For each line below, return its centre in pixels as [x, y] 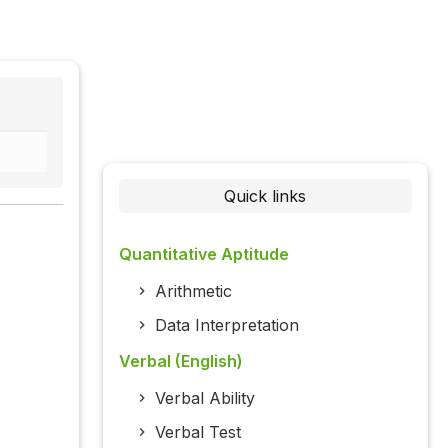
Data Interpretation [226, 325]
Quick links [265, 196]
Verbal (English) [180, 361]
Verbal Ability [204, 398]
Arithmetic [193, 291]
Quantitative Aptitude [203, 254]
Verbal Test [197, 432]
